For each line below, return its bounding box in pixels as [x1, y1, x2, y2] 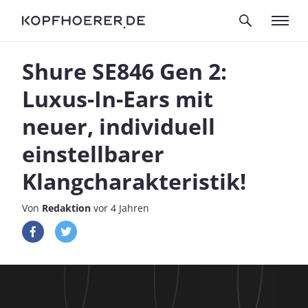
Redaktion [42, 201, 91, 214]
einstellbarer [22, 139, 164, 168]
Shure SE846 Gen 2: [22, 56, 227, 86]
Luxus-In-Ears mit [22, 84, 213, 113]
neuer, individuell [22, 111, 215, 141]
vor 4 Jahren [91, 201, 149, 214]
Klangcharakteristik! [22, 166, 246, 196]
